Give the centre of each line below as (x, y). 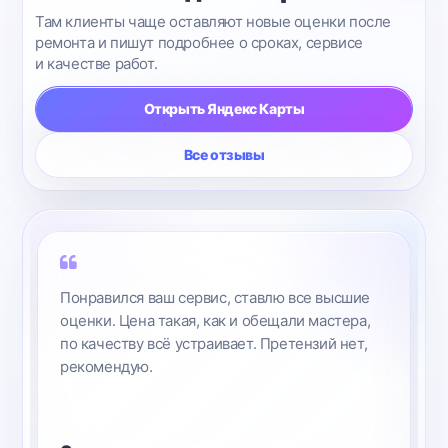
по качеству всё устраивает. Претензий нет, (214, 343)
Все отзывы (224, 154)
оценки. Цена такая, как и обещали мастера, (215, 320)
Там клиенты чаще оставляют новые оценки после (213, 21)
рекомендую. (106, 366)
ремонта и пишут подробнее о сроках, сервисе (199, 42)
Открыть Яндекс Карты (224, 108)
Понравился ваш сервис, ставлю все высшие (215, 297)
